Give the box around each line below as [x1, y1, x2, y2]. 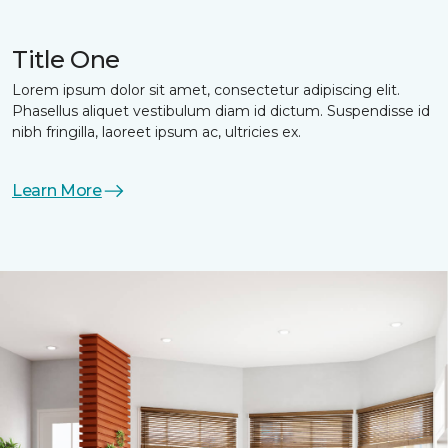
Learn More [12, 181, 102, 201]
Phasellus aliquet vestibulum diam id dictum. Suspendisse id [12, 102, 430, 121]
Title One [12, 45, 120, 75]
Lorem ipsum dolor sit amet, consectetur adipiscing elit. [12, 81, 400, 100]
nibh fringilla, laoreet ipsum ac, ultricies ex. [12, 123, 301, 142]
